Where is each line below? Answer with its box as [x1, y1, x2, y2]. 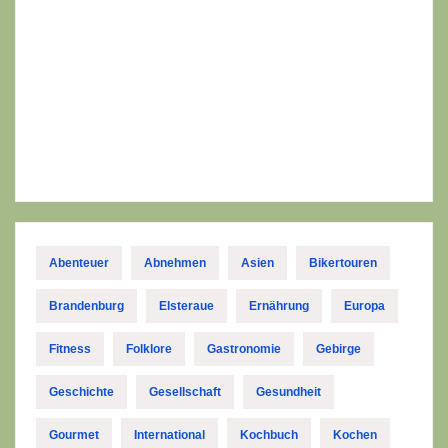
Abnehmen [144, 255, 206, 270]
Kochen [333, 427, 377, 442]
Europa [344, 298, 385, 313]
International [134, 427, 205, 442]
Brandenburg [49, 298, 124, 313]
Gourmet [49, 427, 99, 442]
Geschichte [49, 384, 114, 399]
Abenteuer [49, 255, 109, 270]
